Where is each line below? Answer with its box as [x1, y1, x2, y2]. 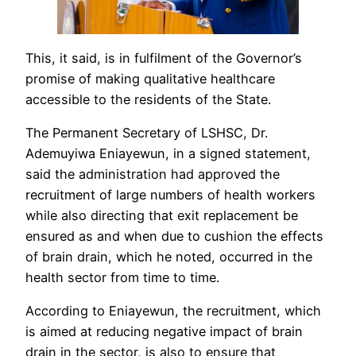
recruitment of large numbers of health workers [25, 187, 315, 203]
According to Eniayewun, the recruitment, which [25, 303, 321, 319]
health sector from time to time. [25, 269, 219, 286]
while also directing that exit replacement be [25, 207, 298, 224]
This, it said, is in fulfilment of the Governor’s [25, 49, 302, 66]
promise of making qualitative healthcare [25, 70, 275, 87]
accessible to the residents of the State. [25, 91, 271, 107]
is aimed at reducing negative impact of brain [25, 323, 303, 340]
